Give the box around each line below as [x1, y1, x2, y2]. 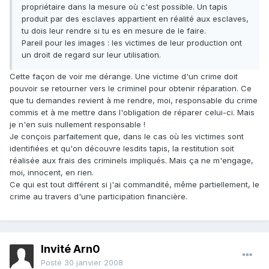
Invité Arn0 [41, 243, 100, 256]
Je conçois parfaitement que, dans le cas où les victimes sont [10, 131, 244, 142]
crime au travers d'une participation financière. [10, 192, 187, 202]
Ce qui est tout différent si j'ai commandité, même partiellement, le [10, 180, 259, 190]
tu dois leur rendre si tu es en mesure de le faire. [22, 26, 206, 36]
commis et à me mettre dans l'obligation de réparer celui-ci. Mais [10, 107, 255, 118]
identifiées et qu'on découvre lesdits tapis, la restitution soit [10, 144, 234, 154]
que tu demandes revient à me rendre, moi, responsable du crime [10, 95, 258, 106]
